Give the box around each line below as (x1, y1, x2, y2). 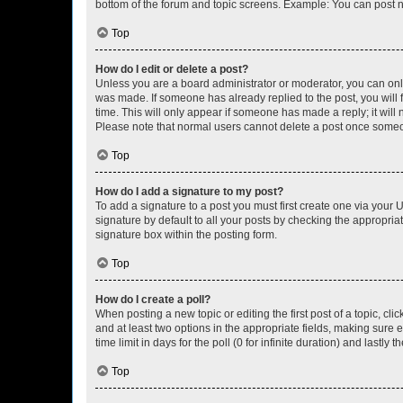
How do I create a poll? (95, 293, 210, 306)
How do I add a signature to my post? (95, 185, 283, 198)
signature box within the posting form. (95, 228, 277, 241)
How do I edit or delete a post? (95, 63, 248, 76)
